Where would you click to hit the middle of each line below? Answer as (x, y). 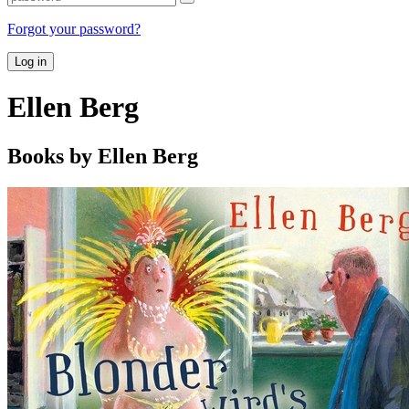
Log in (31, 61)
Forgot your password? (74, 28)
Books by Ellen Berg (103, 156)
